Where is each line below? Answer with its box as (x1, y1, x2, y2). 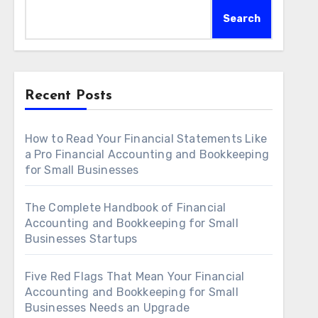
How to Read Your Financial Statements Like (24, 132, 268, 146)
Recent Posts (24, 89, 112, 103)
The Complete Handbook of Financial (24, 201, 226, 214)
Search (222, 13, 261, 25)
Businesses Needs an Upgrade (24, 301, 190, 314)
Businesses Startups (24, 232, 138, 246)
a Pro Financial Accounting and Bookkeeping (24, 148, 270, 161)
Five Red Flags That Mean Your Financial (24, 270, 245, 283)
